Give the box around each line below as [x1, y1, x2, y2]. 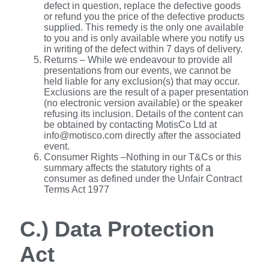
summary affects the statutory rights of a [44, 163, 211, 174]
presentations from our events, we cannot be [44, 65, 231, 76]
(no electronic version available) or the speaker [44, 98, 243, 109]
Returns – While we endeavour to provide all [44, 55, 232, 65]
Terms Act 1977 [44, 184, 109, 195]
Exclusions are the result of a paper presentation [44, 87, 249, 98]
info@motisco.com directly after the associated [44, 130, 241, 141]
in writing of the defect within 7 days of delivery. [44, 44, 243, 55]
